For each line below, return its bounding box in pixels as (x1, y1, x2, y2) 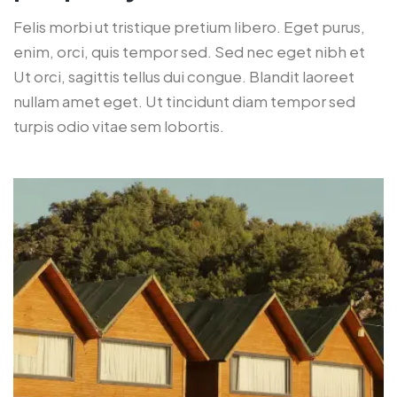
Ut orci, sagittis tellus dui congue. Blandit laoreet (13, 66, 354, 87)
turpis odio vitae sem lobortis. (13, 116, 224, 136)
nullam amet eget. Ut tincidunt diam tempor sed (13, 91, 355, 112)
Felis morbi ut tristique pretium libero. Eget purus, (13, 17, 365, 37)
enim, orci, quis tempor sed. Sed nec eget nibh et (13, 42, 365, 62)
